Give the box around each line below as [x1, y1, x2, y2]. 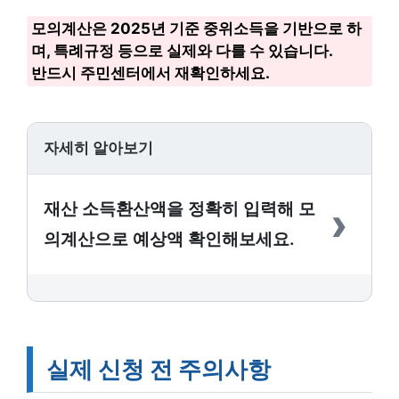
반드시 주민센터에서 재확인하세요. [31, 64, 270, 82]
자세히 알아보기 [44, 139, 153, 157]
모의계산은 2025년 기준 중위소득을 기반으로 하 [31, 20, 362, 37]
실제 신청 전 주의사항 [46, 355, 271, 383]
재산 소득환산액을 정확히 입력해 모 [44, 199, 315, 219]
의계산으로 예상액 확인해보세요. [44, 229, 295, 249]
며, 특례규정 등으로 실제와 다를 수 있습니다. [31, 42, 333, 60]
